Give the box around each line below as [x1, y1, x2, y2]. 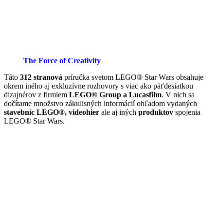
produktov [138, 108, 173, 116]
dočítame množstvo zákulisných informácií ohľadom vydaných [4, 99, 197, 108]
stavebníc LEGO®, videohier [4, 108, 99, 116]
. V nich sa [162, 90, 195, 99]
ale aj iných [99, 108, 138, 116]
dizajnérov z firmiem [4, 90, 69, 99]
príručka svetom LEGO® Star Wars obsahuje [62, 73, 203, 81]
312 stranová [20, 73, 62, 81]
